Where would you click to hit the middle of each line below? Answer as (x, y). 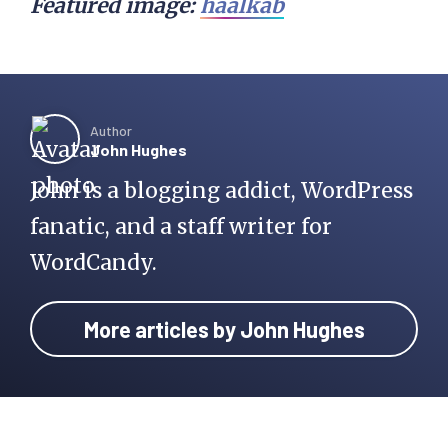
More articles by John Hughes (224, 329)
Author (111, 131)
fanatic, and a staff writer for (181, 227)
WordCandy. (93, 263)
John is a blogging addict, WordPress (221, 191)
